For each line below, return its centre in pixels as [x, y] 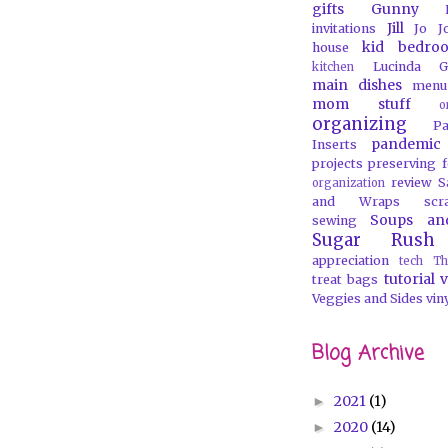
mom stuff [361, 104]
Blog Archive [368, 353]
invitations [344, 28]
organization [348, 183]
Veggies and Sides [367, 298]
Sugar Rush [373, 240]
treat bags [345, 279]
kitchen [333, 67]
